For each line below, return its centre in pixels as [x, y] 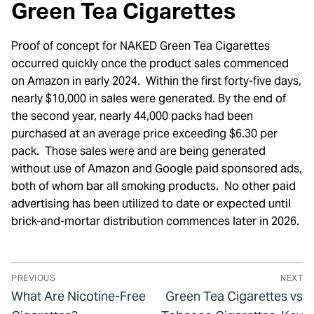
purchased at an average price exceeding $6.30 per [144, 134]
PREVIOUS [33, 278]
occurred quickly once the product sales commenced [150, 64]
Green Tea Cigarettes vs [234, 296]
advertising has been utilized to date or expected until [151, 204]
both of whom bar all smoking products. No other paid [153, 186]
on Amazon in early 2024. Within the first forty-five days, [156, 81]
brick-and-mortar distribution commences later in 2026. [155, 221]
